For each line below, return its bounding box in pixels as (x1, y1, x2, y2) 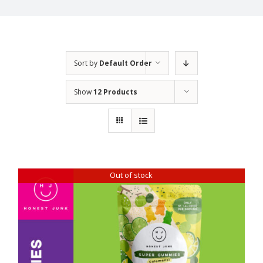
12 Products (93, 87, 137, 97)
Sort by (73, 58, 99, 68)
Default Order (99, 58, 152, 68)
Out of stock (110, 169, 153, 180)
